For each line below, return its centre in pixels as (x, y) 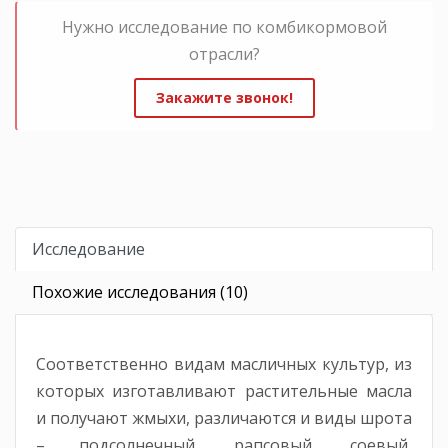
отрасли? (224, 53)
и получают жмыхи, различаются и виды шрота (224, 417)
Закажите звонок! (224, 97)
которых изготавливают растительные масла (224, 390)
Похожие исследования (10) (140, 291)
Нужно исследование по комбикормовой (224, 26)
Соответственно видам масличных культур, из (224, 363)
